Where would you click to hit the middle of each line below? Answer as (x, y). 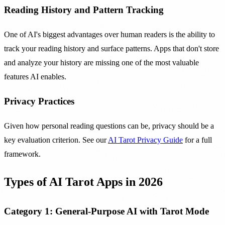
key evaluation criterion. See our (56, 140)
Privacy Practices (39, 101)
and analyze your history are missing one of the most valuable (101, 62)
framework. (22, 154)
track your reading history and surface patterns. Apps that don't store (111, 48)
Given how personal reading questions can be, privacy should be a (109, 126)
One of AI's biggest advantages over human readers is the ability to (109, 34)
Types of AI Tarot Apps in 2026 (83, 182)
